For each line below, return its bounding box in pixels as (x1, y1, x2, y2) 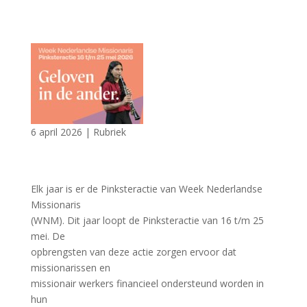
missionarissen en (30, 261, 110, 274)
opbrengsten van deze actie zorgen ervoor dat (30, 245, 236, 258)
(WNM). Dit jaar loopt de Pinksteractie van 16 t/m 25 (30, 214, 264, 227)
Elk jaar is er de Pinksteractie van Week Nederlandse (30, 182, 262, 195)
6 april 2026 (30, 125, 82, 138)
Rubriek (93, 125, 126, 138)
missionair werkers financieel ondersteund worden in (30, 277, 264, 290)
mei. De (30, 230, 65, 243)
